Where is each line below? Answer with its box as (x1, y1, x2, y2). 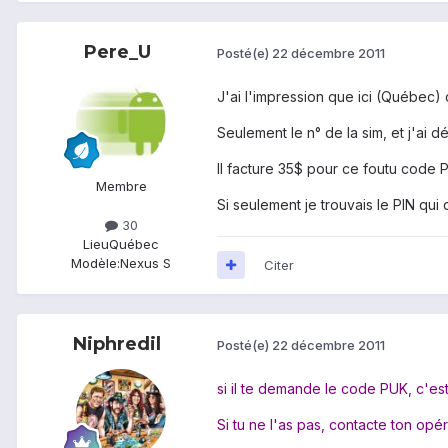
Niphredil (73, 332, 161, 355)
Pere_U (83, 40, 151, 63)
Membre (95, 177, 147, 194)
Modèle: (71, 254, 120, 271)
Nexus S (120, 254, 171, 271)
